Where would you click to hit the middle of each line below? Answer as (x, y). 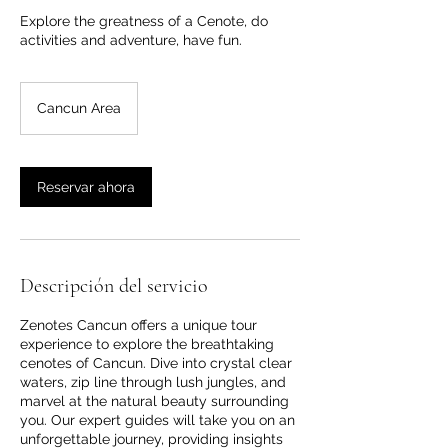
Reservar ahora (86, 187)
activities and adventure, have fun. (131, 40)
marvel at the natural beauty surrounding (154, 401)
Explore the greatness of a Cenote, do (144, 21)
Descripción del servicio (114, 286)
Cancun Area (79, 108)
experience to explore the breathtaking (147, 344)
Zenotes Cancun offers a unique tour (138, 325)
